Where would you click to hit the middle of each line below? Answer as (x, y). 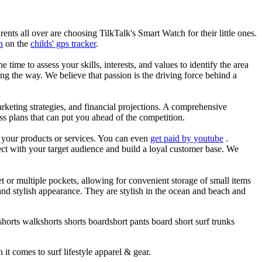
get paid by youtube (187, 138)
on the (17, 43)
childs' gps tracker (63, 43)
